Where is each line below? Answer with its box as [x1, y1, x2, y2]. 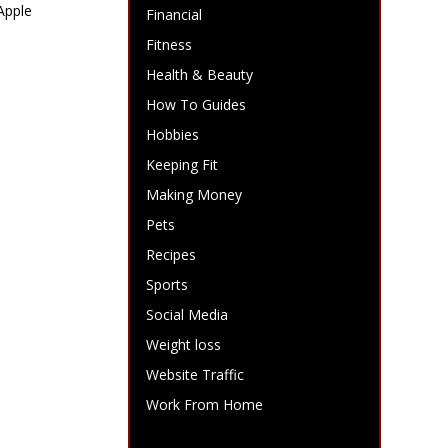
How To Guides [146, 95, 247, 114]
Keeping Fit [146, 155, 219, 174]
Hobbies [146, 125, 200, 144]
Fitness [146, 35, 193, 54]
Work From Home [146, 395, 264, 414]
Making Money [146, 185, 243, 204]
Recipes [146, 245, 197, 264]
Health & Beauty [146, 65, 254, 84]
